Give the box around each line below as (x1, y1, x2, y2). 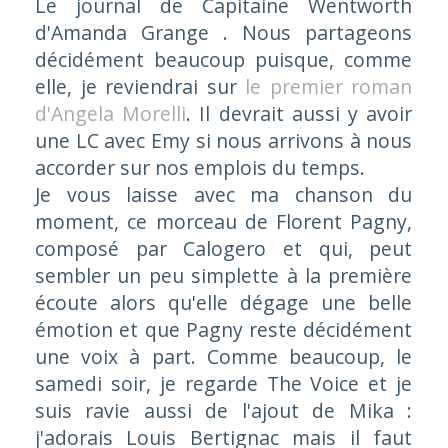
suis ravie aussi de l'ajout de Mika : (34, 397, 413, 424)
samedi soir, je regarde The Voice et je (34, 370, 413, 397)
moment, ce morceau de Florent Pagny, (34, 208, 413, 235)
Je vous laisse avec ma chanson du (34, 181, 413, 208)
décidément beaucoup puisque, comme (34, 46, 413, 73)
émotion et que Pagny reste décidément (34, 316, 413, 343)
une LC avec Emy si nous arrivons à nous (34, 127, 413, 154)
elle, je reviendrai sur (34, 73, 246, 100)
